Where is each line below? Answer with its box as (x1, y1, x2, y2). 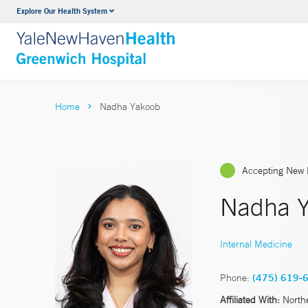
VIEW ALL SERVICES (102, 32, 205, 47)
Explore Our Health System (16, 5, 107, 16)
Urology (102, 6, 137, 20)
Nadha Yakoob (100, 100, 160, 113)
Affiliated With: (220, 293, 280, 306)
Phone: (220, 271, 250, 284)
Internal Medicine (220, 237, 292, 250)
